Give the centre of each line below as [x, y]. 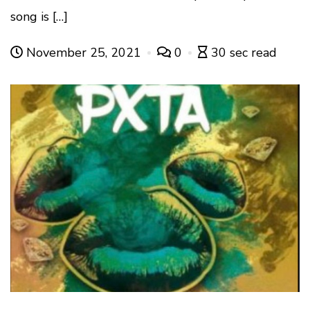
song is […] [39, 17]
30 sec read [244, 53]
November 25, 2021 [84, 53]
